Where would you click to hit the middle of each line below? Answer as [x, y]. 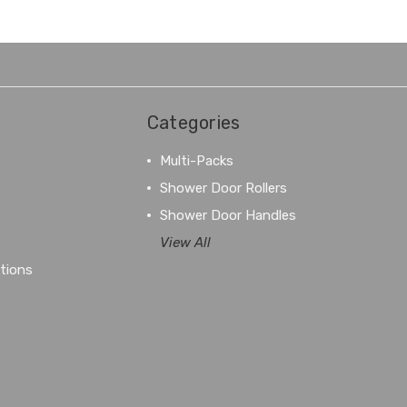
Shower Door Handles [228, 215]
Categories [194, 122]
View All [185, 242]
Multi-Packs [196, 160]
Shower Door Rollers [223, 188]
